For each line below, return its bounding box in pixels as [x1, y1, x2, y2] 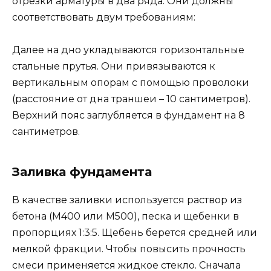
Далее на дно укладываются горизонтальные [12, 44, 244, 56]
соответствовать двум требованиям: [12, 11, 195, 24]
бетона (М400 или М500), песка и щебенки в [12, 211, 239, 223]
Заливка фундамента [12, 165, 152, 180]
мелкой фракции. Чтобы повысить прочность [12, 243, 246, 255]
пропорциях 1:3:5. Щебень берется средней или [12, 227, 257, 239]
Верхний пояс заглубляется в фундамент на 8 [12, 109, 245, 122]
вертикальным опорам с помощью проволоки [12, 77, 249, 89]
